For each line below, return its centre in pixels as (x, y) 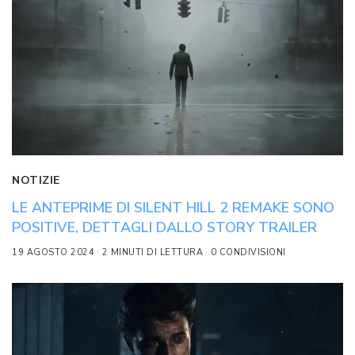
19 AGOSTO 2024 (53, 253)
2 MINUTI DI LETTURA (152, 253)
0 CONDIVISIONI (248, 253)
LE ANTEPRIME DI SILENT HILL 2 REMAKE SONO (173, 208)
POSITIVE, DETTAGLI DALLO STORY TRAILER (164, 228)
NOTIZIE (36, 181)
